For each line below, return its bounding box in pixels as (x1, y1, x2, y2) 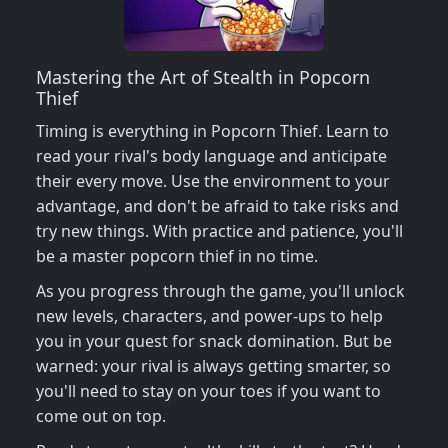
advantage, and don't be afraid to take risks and (36, 195, 399, 218)
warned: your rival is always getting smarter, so (36, 355, 391, 378)
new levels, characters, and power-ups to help (36, 305, 383, 328)
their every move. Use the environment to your (36, 170, 390, 193)
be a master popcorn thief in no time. (36, 245, 318, 268)
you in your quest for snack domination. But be (36, 330, 392, 353)
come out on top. (36, 405, 166, 428)
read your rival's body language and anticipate (36, 145, 387, 168)
